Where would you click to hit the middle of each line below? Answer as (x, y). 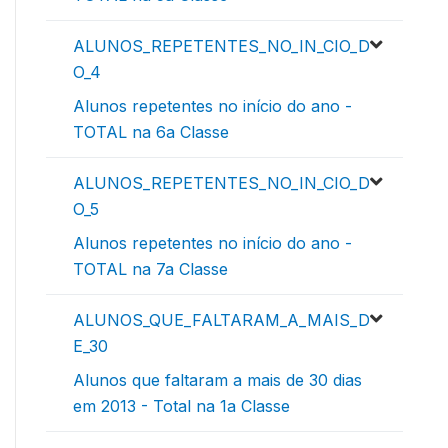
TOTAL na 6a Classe (151, 131)
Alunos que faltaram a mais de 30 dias (217, 379)
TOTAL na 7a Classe (150, 268)
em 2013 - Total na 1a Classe (181, 405)
